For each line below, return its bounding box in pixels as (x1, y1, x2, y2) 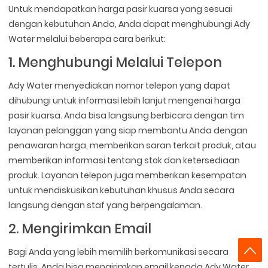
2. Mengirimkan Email (8, 218, 152, 238)
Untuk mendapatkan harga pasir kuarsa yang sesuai (8, 2, 233, 15)
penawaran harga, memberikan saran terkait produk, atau (8, 139, 257, 151)
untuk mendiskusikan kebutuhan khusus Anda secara (8, 184, 235, 196)
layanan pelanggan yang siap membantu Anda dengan (8, 124, 248, 136)
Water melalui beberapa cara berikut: (8, 32, 166, 45)
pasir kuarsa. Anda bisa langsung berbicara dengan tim (8, 109, 245, 121)
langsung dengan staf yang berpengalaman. (8, 199, 203, 211)
